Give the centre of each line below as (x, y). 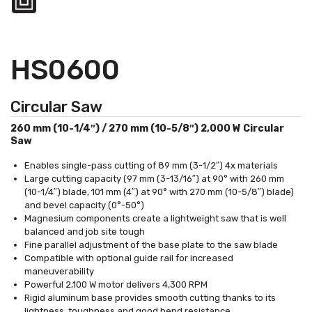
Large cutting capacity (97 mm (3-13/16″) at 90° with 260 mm (154, 178)
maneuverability (59, 271)
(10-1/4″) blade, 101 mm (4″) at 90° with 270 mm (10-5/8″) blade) (159, 192)
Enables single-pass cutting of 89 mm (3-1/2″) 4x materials (151, 165)
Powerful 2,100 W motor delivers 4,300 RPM (116, 284)
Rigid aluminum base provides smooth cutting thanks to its (150, 297)
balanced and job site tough (85, 231)
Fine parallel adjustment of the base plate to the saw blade (151, 244)
